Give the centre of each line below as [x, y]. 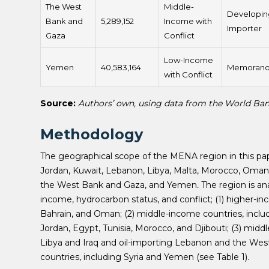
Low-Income [189, 60]
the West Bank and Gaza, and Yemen [119, 185]
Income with [188, 21]
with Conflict [189, 75]
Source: [58, 103]
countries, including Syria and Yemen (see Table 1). [145, 257]
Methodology [94, 134]
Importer [245, 29]
